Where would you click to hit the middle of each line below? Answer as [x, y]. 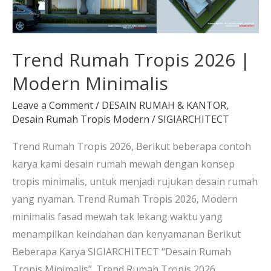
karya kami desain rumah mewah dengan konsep [123, 164]
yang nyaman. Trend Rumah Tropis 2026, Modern [125, 199]
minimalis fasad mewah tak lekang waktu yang [117, 216]
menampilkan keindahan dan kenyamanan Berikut [126, 234]
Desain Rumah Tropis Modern [81, 119]
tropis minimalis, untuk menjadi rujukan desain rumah [135, 181]
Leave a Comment [53, 105]
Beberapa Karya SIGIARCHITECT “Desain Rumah [122, 251]
